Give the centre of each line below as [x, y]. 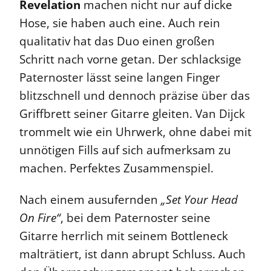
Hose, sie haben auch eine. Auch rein [120, 23]
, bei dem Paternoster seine [135, 218]
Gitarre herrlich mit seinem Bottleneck [124, 236]
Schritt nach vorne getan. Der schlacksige [130, 60]
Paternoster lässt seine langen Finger [120, 78]
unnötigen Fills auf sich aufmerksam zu [125, 150]
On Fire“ [40, 218]
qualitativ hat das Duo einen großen [117, 41]
